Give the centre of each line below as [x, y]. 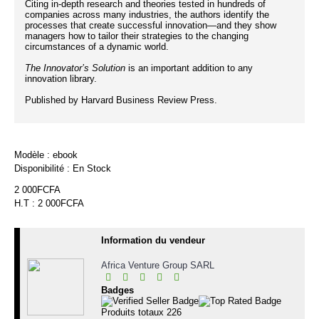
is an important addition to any [189, 68]
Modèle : [33, 155]
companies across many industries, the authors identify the [147, 15]
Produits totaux [134, 312]
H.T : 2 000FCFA [49, 203]
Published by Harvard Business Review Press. [121, 100]
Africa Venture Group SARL [158, 265]
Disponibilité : [43, 168]
